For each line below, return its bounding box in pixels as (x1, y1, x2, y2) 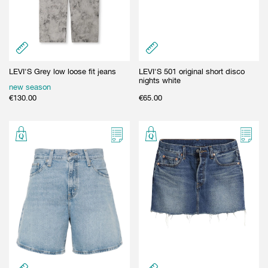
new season (9, 82, 51, 92)
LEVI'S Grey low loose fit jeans (9, 66, 116, 76)
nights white (138, 75, 181, 85)
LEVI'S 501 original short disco (138, 66, 245, 76)
